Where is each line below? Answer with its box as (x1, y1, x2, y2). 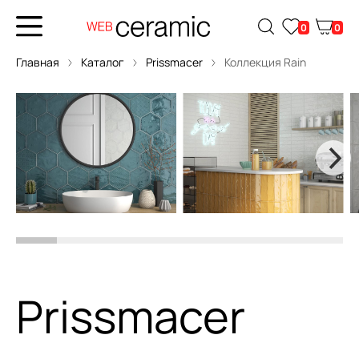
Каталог (81, 54, 124, 70)
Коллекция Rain (222, 54, 306, 70)
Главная (16, 54, 59, 70)
